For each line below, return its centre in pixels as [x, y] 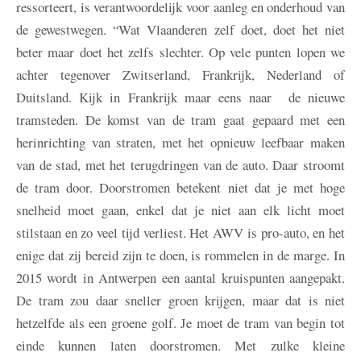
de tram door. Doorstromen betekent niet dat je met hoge [180, 188]
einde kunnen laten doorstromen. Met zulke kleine [180, 346]
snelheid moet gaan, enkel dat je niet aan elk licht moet [180, 210]
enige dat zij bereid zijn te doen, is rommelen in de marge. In [180, 255]
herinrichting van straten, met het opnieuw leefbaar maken [180, 143]
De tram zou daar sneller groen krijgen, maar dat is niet [180, 301]
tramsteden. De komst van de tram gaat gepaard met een [180, 120]
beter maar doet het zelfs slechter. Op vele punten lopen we [180, 52]
